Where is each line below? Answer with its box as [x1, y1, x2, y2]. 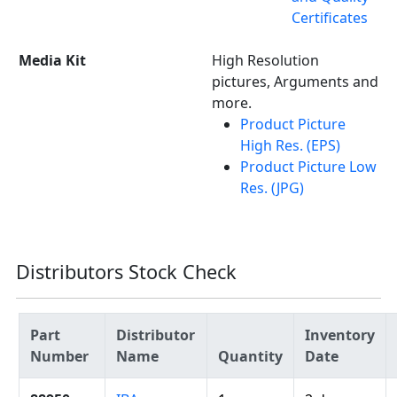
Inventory [305, 325, 375, 346]
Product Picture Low [240, 157, 377, 177]
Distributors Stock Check [16, 259, 237, 285]
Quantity [218, 346, 283, 367]
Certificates [292, 8, 368, 28]
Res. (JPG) [240, 178, 304, 198]
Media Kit [19, 51, 86, 71]
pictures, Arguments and [212, 72, 378, 92]
